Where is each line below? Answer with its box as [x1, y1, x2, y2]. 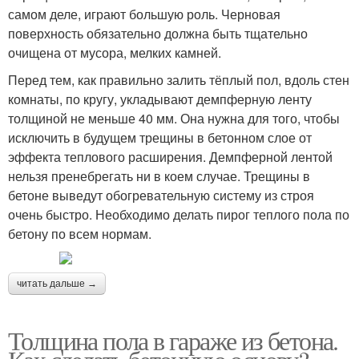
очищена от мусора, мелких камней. [8, 43, 221, 63]
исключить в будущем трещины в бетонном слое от [8, 128, 312, 147]
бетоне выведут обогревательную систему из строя [8, 186, 314, 205]
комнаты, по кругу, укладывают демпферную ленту [8, 90, 312, 109]
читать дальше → [17, 278, 97, 290]
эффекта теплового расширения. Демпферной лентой [8, 147, 333, 167]
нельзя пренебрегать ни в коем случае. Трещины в [8, 167, 310, 186]
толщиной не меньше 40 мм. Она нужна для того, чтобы [8, 109, 340, 128]
